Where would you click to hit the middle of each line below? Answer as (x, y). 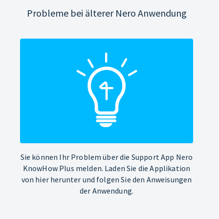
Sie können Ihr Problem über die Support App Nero (107, 157)
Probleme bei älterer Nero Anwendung (107, 13)
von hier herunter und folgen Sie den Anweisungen (107, 179)
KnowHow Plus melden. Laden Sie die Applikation (107, 168)
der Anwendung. (107, 190)
